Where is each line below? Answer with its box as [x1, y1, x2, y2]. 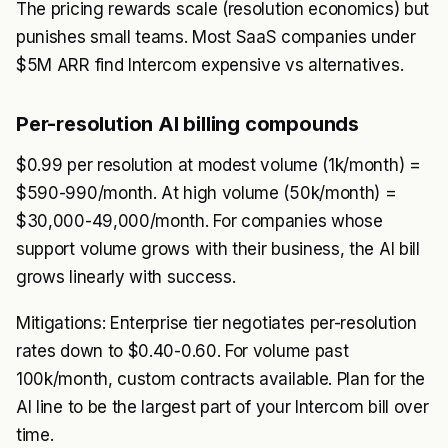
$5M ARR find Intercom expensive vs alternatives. [16, 55, 404, 75]
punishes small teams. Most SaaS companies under [16, 27, 416, 47]
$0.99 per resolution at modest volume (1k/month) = [16, 155, 421, 175]
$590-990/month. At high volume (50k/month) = [16, 183, 397, 203]
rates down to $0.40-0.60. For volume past [16, 341, 349, 361]
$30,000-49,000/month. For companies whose [16, 211, 383, 231]
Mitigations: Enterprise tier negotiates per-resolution [16, 313, 417, 333]
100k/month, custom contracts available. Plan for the [16, 369, 425, 389]
